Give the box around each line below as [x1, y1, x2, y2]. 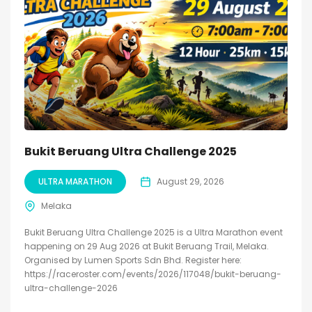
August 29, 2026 [157, 175, 224, 187]
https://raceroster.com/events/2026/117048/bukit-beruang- [24, 267, 281, 280]
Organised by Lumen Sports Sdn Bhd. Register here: [24, 253, 242, 266]
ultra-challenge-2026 [24, 281, 118, 294]
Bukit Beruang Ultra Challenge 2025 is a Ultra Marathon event [24, 226, 283, 238]
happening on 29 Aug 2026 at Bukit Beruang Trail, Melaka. [24, 240, 269, 252]
